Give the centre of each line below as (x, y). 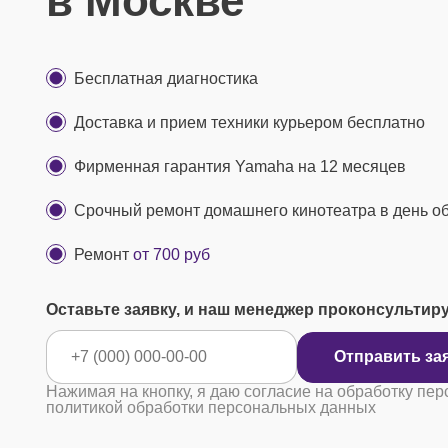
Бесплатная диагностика (166, 78)
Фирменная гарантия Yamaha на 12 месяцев (240, 166)
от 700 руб (171, 254)
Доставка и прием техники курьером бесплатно (249, 122)
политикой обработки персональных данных (211, 407)
